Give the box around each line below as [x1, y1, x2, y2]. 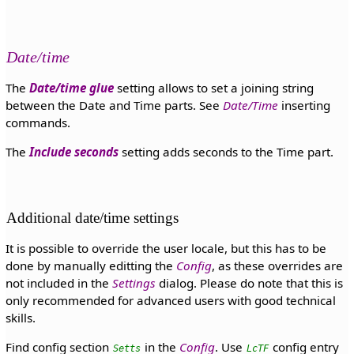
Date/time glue [28, 79, 114, 96]
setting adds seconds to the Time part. [118, 144, 333, 160]
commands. [5, 114, 70, 130]
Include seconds [28, 144, 119, 160]
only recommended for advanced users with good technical [5, 292, 336, 309]
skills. [5, 310, 36, 326]
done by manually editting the [5, 258, 176, 274]
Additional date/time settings [6, 209, 179, 226]
